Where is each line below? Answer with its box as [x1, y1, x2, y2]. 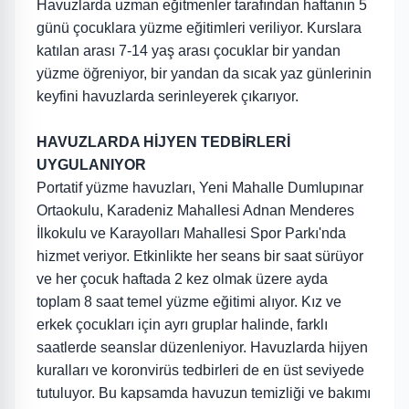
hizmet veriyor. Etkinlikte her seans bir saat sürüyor [37, 248, 363, 264]
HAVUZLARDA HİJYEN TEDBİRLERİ [37, 134, 290, 150]
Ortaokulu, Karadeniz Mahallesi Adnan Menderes [37, 203, 354, 218]
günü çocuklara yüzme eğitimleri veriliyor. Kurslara [37, 20, 362, 36]
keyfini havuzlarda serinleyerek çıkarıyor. [37, 89, 302, 104]
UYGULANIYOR [37, 157, 146, 173]
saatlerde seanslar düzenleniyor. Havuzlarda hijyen [37, 340, 368, 355]
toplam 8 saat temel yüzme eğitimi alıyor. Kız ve [37, 294, 341, 309]
